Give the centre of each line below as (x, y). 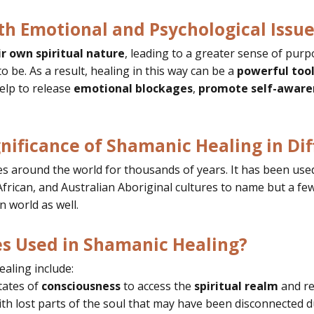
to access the (157, 286)
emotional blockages (133, 88)
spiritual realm (236, 286)
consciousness (81, 286)
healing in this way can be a (164, 70)
